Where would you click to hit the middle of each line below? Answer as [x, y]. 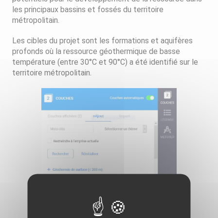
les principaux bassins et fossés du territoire [88, 9]
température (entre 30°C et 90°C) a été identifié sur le [105, 62]
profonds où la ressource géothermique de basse [96, 51]
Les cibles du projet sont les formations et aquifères [102, 41]
